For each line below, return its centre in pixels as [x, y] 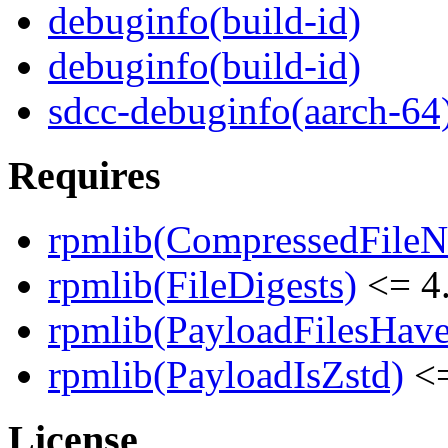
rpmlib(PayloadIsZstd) [226, 375]
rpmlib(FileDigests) [202, 285]
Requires [84, 175]
